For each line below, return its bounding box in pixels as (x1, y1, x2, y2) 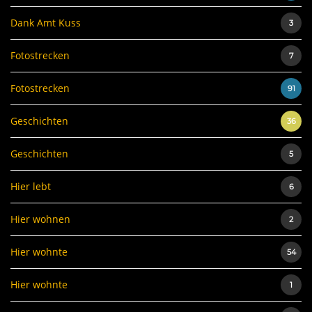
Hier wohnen (10, 212, 70, 226)
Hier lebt (10, 179, 51, 193)
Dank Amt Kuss (10, 15, 81, 29)
